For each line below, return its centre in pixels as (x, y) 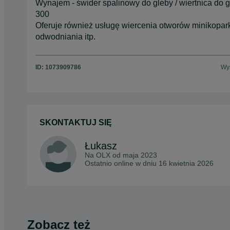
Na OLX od (104, 155)
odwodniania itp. (65, 36)
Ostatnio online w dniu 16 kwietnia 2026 (149, 164)
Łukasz (101, 146)
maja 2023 (140, 155)
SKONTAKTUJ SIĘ (76, 123)
